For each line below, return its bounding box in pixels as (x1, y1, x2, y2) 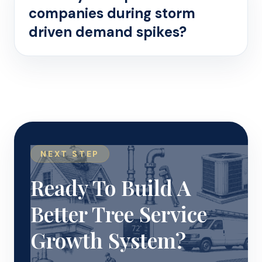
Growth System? (30, 226, 186, 254)
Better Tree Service (30, 199, 207, 227)
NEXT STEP (40, 149, 100, 159)
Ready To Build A (30, 173, 191, 201)
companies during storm (29, 4, 195, 22)
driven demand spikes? (29, 23, 187, 41)
